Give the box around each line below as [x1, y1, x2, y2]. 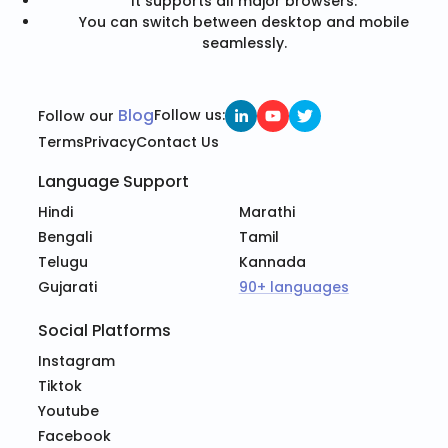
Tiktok [38, 375, 83, 396]
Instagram [38, 350, 116, 371]
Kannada [238, 251, 306, 272]
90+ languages [238, 276, 349, 297]
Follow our [38, 106, 115, 127]
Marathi [238, 201, 295, 222]
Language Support [38, 169, 190, 193]
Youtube [38, 400, 100, 421]
